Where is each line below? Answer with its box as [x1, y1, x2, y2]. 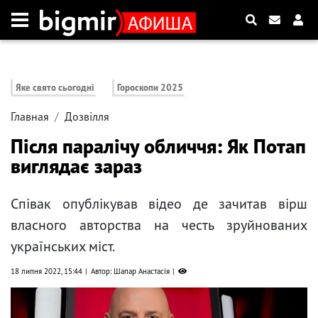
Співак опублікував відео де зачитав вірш [11, 194, 307, 214]
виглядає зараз [11, 153, 142, 180]
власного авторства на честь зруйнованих [11, 216, 307, 235]
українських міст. [11, 237, 115, 256]
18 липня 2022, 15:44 [11, 266, 82, 277]
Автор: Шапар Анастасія [91, 266, 170, 277]
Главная [11, 109, 49, 124]
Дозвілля [65, 109, 109, 124]
